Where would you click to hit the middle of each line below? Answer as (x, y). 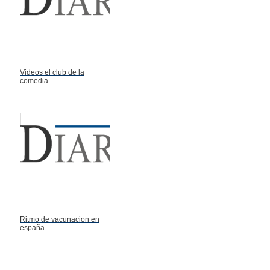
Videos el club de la (52, 72)
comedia (34, 80)
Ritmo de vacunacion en (60, 219)
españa (32, 228)
